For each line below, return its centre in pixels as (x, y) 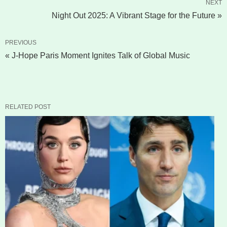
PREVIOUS (21, 43)
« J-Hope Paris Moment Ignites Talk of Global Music (98, 56)
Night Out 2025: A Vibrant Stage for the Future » (137, 16)
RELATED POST (28, 107)
